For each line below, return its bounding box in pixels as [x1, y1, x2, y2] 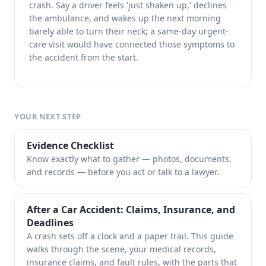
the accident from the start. [29, 52, 138, 64]
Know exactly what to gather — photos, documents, [27, 153, 232, 165]
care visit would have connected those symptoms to [29, 39, 235, 50]
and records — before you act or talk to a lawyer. [27, 166, 219, 178]
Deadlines [27, 216, 74, 230]
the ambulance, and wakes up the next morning [29, 12, 221, 24]
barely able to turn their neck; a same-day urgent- [29, 26, 229, 37]
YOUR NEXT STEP [14, 111, 81, 122]
